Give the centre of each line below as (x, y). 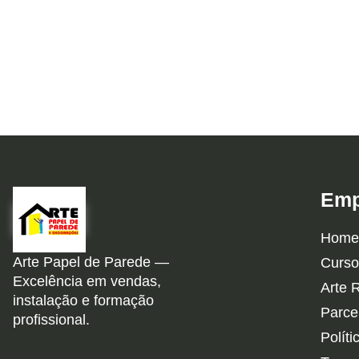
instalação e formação (83, 300)
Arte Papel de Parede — (91, 262)
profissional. (51, 319)
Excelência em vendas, (87, 281)
